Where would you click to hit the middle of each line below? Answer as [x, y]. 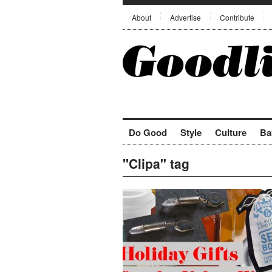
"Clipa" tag [156, 163]
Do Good [148, 132]
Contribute [237, 17]
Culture [231, 132]
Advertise [185, 17]
